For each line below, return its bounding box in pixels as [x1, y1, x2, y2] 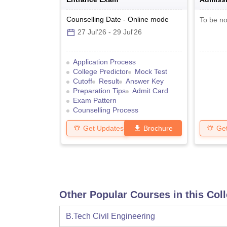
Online [128, 15, 148, 23]
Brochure [143, 124, 173, 132]
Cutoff [73, 77, 92, 85]
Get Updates [83, 124, 124, 132]
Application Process [73, 58, 136, 66]
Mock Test [135, 67, 167, 75]
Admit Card [132, 87, 168, 95]
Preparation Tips [73, 87, 126, 95]
